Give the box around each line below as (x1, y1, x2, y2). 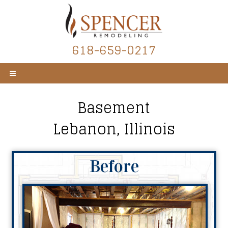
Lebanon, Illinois (53, 117, 175, 142)
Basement (78, 95, 150, 121)
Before (89, 156, 139, 177)
